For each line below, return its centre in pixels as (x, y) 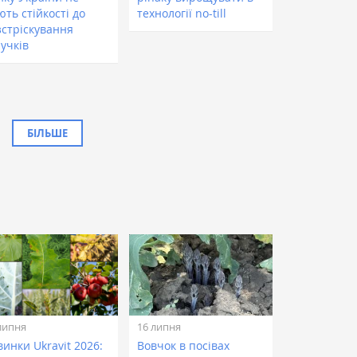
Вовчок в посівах (184, 346)
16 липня (159, 326)
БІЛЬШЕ (47, 133)
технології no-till (182, 14)
